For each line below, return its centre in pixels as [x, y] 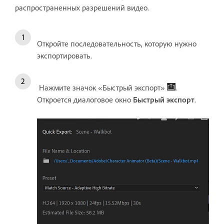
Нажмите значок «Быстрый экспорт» [102, 87]
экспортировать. [64, 55]
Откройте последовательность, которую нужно [117, 43]
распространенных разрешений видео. [82, 7]
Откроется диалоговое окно [85, 99]
